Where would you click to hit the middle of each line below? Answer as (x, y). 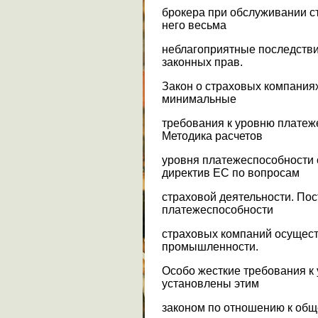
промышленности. (210, 246)
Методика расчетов (212, 136)
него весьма (194, 25)
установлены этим (210, 283)
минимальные (199, 99)
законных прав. (202, 62)
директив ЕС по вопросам (231, 172)
